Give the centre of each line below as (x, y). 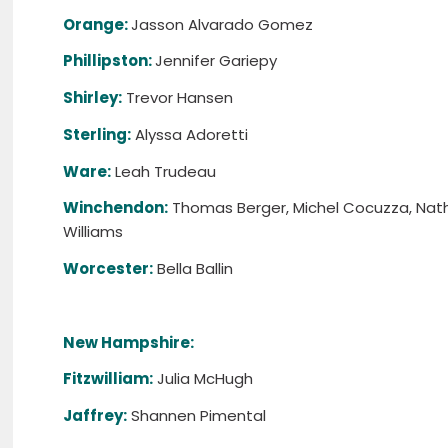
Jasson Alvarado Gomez (222, 24)
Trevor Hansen (178, 98)
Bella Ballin (193, 269)
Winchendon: (116, 208)
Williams (93, 232)
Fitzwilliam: (108, 379)
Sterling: (97, 134)
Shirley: (93, 98)
